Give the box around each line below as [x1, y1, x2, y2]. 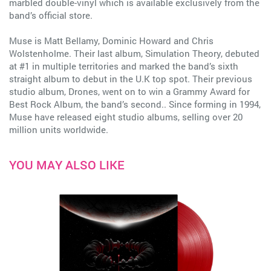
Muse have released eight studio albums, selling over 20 [9, 111, 243, 123]
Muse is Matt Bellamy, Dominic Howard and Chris [9, 34, 214, 47]
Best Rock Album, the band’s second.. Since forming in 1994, [9, 98, 261, 111]
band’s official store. [9, 9, 93, 22]
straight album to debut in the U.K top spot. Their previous [9, 73, 252, 85]
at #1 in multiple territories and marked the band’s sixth [9, 60, 238, 73]
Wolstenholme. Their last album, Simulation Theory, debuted [9, 47, 260, 60]
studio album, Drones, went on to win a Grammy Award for [9, 85, 250, 98]
